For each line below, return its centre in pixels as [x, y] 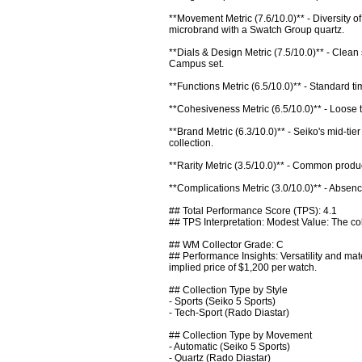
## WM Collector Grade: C [226, 245]
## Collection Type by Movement [240, 335]
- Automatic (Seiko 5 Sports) [229, 347]
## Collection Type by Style [228, 290]
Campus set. [196, 64]
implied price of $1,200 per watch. [243, 267]
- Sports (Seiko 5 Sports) [222, 301]
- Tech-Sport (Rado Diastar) [229, 313]
